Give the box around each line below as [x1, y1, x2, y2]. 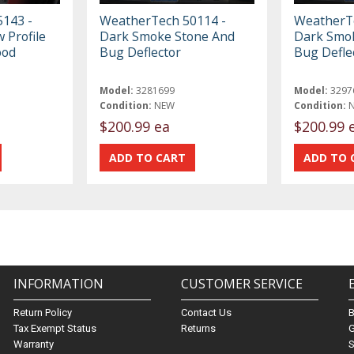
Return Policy [13, 307, 72, 319]
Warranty [13, 338, 54, 351]
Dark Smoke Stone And [100, 27, 235, 45]
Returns [180, 322, 216, 335]
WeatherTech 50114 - [100, 11, 227, 29]
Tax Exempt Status [13, 322, 96, 335]
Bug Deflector [100, 43, 182, 61]
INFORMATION [13, 275, 104, 293]
